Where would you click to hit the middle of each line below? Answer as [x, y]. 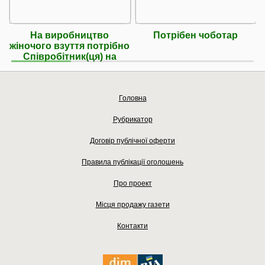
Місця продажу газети [132, 204]
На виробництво [70, 35]
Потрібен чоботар [195, 35]
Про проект [132, 183]
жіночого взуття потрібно [70, 46]
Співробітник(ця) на [70, 56]
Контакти [132, 226]
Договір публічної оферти [132, 140]
